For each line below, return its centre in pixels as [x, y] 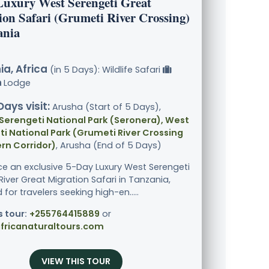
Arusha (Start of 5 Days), [105, 107]
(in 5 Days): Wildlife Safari [105, 70]
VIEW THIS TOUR [76, 261]
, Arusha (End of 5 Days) [109, 146]
